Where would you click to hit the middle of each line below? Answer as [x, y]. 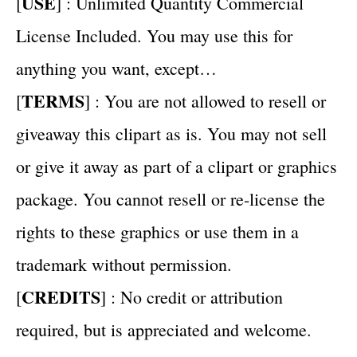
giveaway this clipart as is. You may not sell [171, 133]
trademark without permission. [124, 264]
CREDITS [61, 297]
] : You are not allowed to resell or [205, 101]
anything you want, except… [116, 68]
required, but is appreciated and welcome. [164, 330]
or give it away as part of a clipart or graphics [177, 166]
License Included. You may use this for [154, 35]
